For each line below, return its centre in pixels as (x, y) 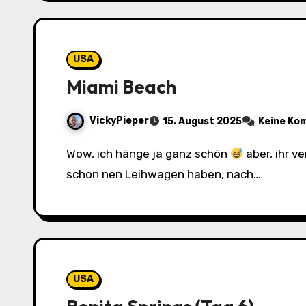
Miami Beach (121, 87)
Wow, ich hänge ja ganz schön (153, 154)
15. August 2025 (202, 121)
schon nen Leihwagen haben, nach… (164, 174)
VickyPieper (119, 121)
